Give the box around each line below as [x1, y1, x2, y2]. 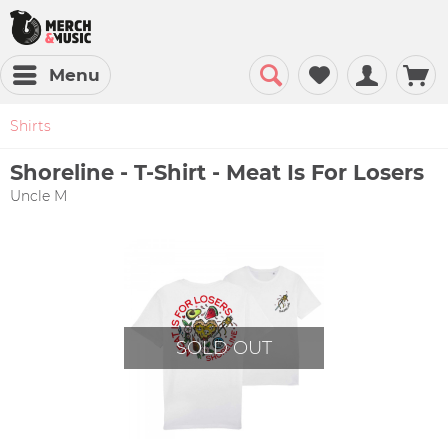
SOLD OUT [176, 337, 273, 359]
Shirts [10, 117, 51, 135]
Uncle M [10, 187, 67, 205]
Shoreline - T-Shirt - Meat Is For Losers [10, 160, 424, 185]
